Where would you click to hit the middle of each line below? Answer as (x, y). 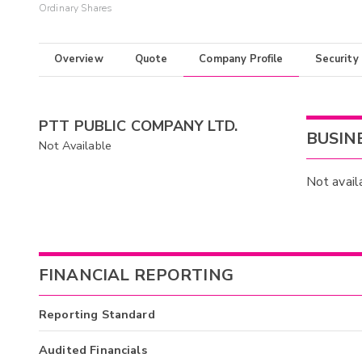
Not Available (75, 145)
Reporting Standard (97, 314)
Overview (79, 59)
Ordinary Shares (76, 8)
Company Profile (241, 59)
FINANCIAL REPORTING (136, 276)
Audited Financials (93, 349)
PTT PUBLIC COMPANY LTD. (139, 126)
